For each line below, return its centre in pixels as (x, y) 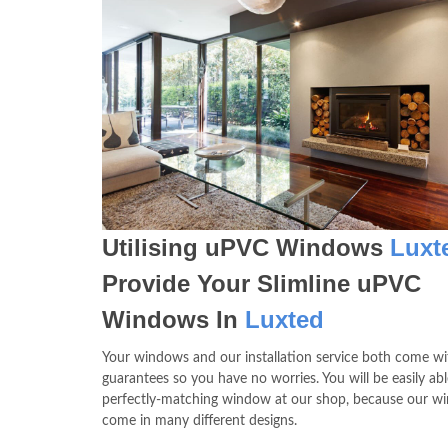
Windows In (173, 319)
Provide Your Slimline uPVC (261, 283)
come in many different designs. (199, 420)
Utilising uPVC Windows (246, 247)
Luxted (284, 319)
